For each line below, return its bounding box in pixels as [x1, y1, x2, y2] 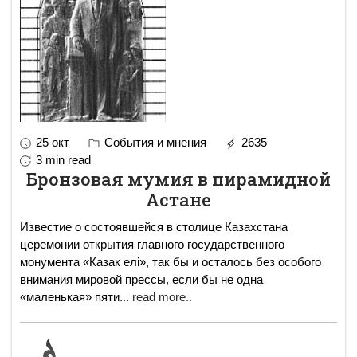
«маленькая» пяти [20, 290, 120, 304]
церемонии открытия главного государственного [20, 237, 284, 251]
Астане [146, 188, 211, 211]
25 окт [36, 135, 69, 149]
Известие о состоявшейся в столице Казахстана [20, 220, 288, 233]
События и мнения [101, 135, 206, 149]
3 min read [36, 153, 91, 167]
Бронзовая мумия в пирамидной [26, 167, 331, 190]
